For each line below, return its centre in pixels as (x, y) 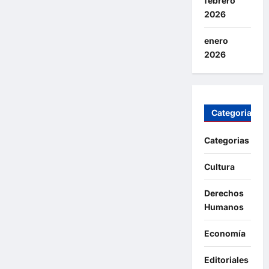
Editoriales (226, 260)
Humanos (224, 207)
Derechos (224, 193)
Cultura (219, 167)
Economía (225, 234)
